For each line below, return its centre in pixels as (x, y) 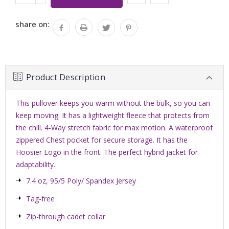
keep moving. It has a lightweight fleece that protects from (113, 116)
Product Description (66, 77)
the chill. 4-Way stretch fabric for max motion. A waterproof (114, 128)
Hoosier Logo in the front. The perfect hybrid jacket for (107, 152)
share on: (32, 24)
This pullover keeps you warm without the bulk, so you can (113, 103)
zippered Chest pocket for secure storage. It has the (102, 140)
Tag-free (40, 199)
